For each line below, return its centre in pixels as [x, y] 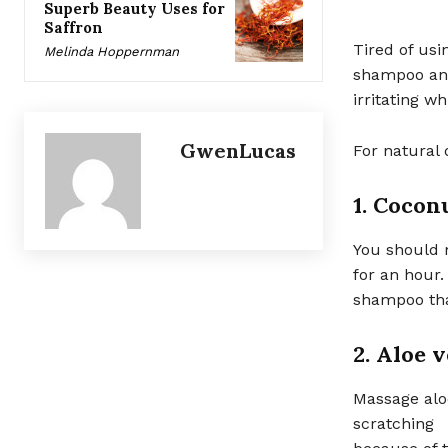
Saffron [73, 28]
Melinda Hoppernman [111, 52]
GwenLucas [238, 151]
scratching [393, 423]
